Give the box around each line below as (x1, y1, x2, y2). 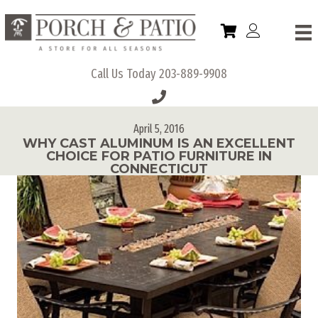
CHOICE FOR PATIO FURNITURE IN (46, 148, 272, 164)
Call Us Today (91, 65, 159, 82)
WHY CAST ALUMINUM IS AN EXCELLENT (23, 135, 295, 151)
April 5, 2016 (133, 121, 185, 136)
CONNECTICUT (110, 160, 208, 177)
